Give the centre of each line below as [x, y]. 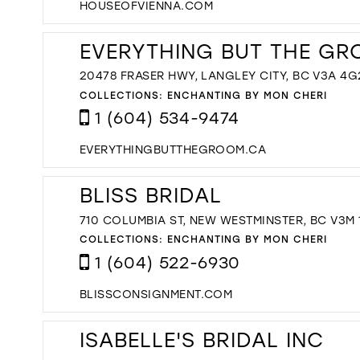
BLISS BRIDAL [151, 195]
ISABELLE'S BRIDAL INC [202, 339]
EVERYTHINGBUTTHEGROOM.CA [173, 149]
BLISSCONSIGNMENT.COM [156, 293]
